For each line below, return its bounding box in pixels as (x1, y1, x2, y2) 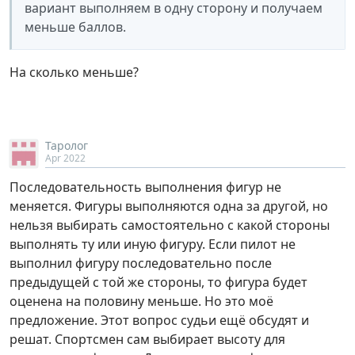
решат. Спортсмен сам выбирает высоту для (10, 330, 285, 348)
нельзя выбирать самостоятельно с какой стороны (10, 216, 330, 234)
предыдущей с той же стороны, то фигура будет (10, 273, 307, 291)
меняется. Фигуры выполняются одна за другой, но (10, 197, 328, 215)
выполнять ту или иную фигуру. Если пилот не (10, 235, 296, 253)
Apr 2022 (45, 151, 86, 165)
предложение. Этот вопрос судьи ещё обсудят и (10, 311, 309, 329)
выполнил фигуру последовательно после (10, 254, 272, 272)
